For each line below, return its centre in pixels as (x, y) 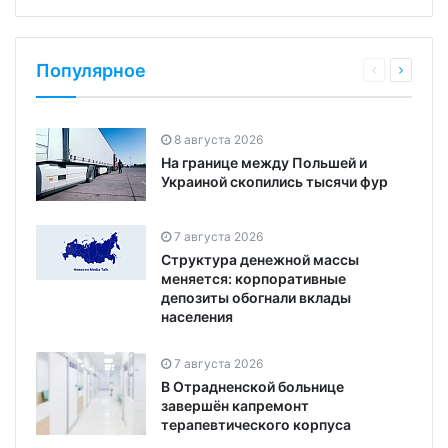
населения (197, 317)
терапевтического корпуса (256, 425)
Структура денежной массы (260, 260)
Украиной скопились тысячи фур (274, 182)
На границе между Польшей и (264, 163)
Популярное (91, 71)
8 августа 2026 (218, 140)
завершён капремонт (235, 406)
